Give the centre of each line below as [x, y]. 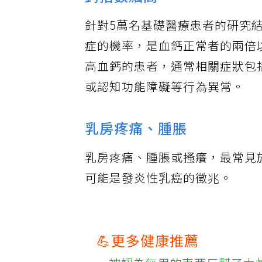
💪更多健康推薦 [148, 249]
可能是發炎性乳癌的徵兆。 [159, 186]
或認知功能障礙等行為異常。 [165, 95]
